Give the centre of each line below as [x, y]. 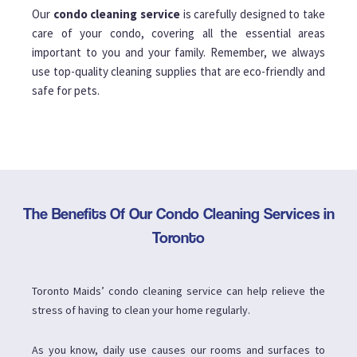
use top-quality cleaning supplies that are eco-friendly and [178, 72]
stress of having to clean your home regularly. [141, 310]
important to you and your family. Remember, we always [178, 53]
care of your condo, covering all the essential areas [178, 33]
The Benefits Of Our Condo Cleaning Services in [178, 214]
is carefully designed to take [252, 14]
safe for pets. [66, 91]
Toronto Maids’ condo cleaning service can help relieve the [178, 291]
